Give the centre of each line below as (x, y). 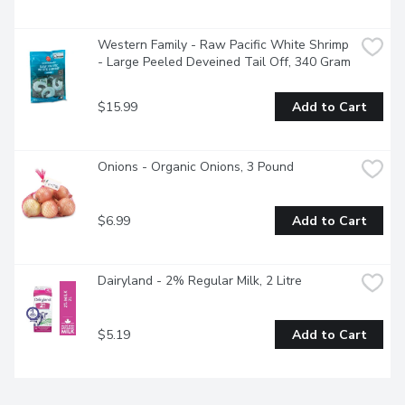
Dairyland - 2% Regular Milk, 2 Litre (200, 281)
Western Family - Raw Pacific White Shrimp (223, 45)
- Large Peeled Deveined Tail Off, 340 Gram (224, 62)
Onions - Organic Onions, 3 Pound (196, 167)
